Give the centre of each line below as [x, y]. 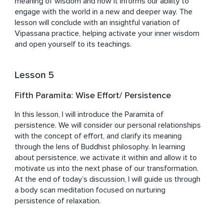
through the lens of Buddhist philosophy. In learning [100, 147]
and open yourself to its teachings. [74, 44]
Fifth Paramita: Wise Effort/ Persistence [93, 96]
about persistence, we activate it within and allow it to [106, 158]
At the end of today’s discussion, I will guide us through [108, 179]
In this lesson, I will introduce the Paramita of [89, 115]
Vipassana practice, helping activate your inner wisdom [107, 34]
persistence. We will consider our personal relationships [108, 125]
